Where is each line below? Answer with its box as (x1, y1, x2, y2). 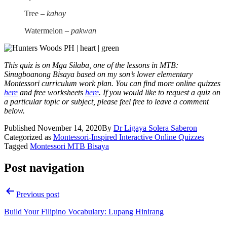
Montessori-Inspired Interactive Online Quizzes (53, 132, 204, 141)
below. (4, 106, 25, 115)
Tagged (4, 141, 30, 150)
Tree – (24, 9, 47, 18)
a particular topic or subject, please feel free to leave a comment (4, 97, 209, 106)
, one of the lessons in (89, 60, 160, 69)
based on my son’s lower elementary (74, 69, 193, 79)
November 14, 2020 (37, 123, 102, 132)
